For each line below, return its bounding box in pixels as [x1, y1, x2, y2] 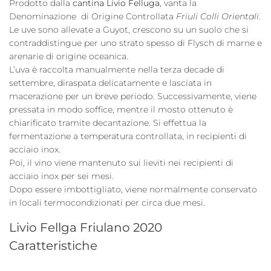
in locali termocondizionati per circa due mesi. [9, 197, 205, 208]
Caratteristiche [9, 238, 97, 253]
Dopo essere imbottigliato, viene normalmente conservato [9, 184, 257, 195]
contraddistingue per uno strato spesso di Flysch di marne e [9, 38, 262, 48]
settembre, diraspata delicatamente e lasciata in [9, 77, 212, 88]
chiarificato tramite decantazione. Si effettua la [9, 117, 206, 128]
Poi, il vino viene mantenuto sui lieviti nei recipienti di [9, 157, 233, 168]
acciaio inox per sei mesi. [9, 171, 114, 181]
